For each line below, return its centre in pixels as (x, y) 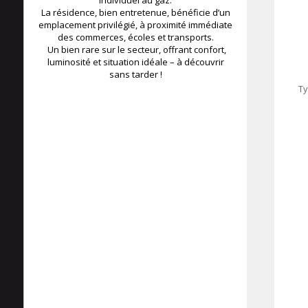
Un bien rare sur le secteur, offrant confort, (135, 49)
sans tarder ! (135, 74)
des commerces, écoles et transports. (135, 37)
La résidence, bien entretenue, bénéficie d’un (135, 12)
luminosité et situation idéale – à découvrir (135, 62)
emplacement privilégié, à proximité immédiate (135, 25)
